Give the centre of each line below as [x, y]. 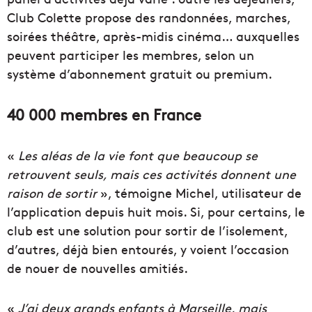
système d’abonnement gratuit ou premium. [140, 74]
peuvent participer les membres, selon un [131, 55]
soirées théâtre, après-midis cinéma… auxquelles [153, 36]
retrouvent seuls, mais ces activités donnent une [151, 174]
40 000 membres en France [104, 115]
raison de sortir [52, 193]
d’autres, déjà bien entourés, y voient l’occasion [148, 249]
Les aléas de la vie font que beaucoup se [138, 155]
